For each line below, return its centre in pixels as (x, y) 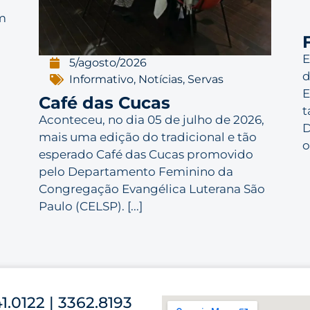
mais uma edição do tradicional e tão (147, 137)
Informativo (102, 80)
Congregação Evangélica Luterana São (152, 189)
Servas (206, 80)
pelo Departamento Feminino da (136, 172)
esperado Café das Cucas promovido (146, 155)
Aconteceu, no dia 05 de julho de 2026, (151, 120)
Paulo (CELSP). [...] (90, 207)
